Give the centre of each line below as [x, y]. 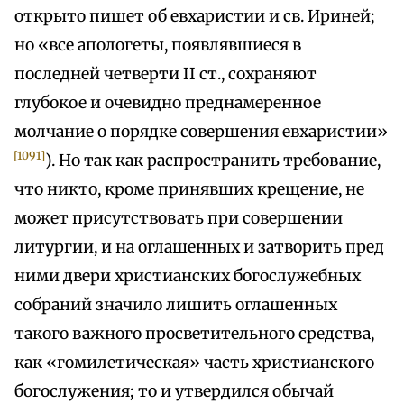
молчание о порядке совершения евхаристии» [201, 132]
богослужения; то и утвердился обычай [174, 392]
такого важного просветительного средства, [194, 334]
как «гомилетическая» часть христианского [194, 363]
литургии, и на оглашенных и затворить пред [199, 248]
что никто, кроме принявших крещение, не [189, 190]
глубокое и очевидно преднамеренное [168, 103]
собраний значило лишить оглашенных [176, 305]
